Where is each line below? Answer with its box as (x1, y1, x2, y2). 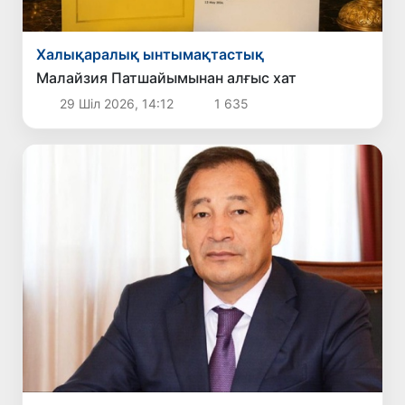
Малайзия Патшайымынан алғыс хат (36, 69, 297, 88)
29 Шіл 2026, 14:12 (55, 96, 177, 112)
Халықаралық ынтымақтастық (36, 45, 265, 64)
